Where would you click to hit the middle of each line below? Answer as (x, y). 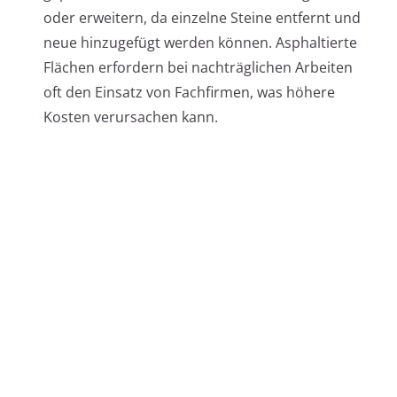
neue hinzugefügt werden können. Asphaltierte (200, 43)
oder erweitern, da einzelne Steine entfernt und (202, 18)
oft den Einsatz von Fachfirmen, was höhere (189, 93)
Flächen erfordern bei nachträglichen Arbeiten (198, 68)
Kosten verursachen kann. (131, 117)
